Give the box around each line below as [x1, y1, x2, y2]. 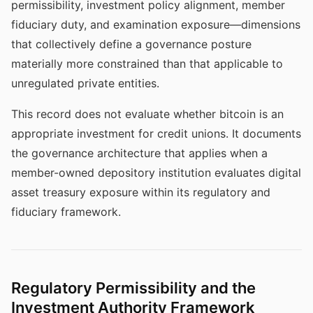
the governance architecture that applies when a [11, 146, 268, 160]
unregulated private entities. [11, 76, 159, 90]
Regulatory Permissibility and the [11, 279, 256, 297]
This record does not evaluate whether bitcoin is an [11, 107, 284, 121]
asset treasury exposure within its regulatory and [11, 185, 270, 199]
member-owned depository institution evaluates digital [11, 166, 301, 180]
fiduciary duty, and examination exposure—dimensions [11, 17, 300, 31]
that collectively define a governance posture [11, 37, 252, 51]
